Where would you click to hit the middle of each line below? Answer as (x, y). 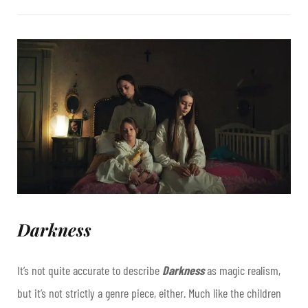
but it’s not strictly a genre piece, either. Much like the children (149, 293)
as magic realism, (242, 270)
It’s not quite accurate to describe (90, 270)
